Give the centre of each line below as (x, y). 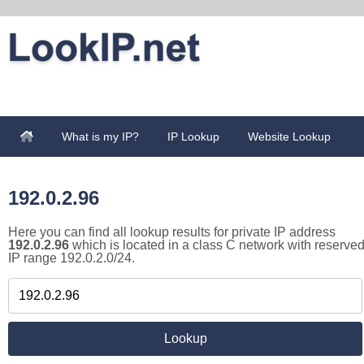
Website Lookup (289, 136)
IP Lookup (193, 136)
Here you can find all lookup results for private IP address (172, 232)
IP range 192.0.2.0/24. (71, 258)
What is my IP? (100, 136)
